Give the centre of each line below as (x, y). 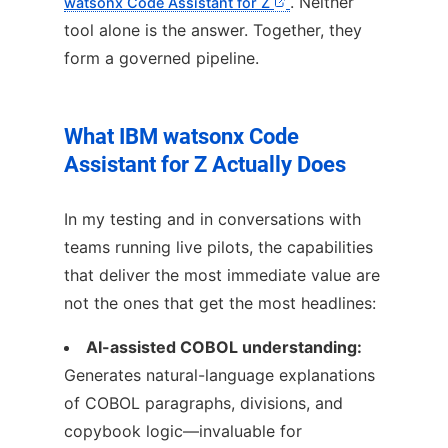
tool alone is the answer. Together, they (213, 30)
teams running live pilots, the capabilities (218, 246)
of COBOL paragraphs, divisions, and (203, 402)
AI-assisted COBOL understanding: (224, 346)
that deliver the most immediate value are (222, 274)
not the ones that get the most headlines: (220, 302)
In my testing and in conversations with (212, 218)
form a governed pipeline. (161, 58)
